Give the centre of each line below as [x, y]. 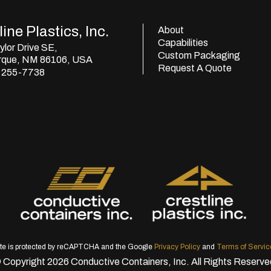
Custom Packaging [199, 55]
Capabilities [183, 43]
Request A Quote [195, 68]
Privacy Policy [177, 247]
